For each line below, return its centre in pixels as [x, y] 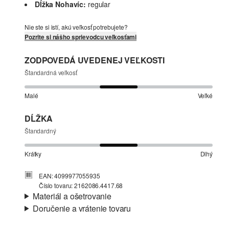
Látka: [58, 218]
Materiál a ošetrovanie [72, 196]
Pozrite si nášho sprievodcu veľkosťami [81, 37]
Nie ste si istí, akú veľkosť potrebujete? [76, 27]
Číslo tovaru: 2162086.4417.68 [81, 185]
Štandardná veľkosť [51, 72]
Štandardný [40, 131]
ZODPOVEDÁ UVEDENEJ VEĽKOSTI [95, 60]
